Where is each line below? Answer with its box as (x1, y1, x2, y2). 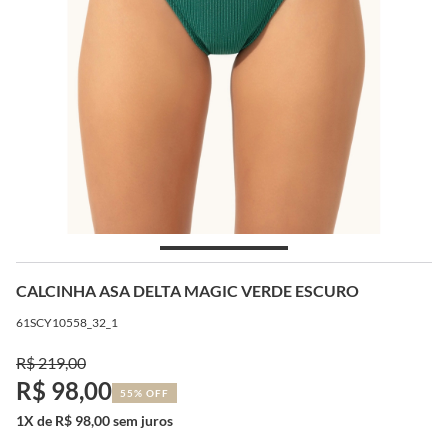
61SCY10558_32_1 (16, 314, 118, 330)
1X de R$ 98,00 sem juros (16, 411, 173, 429)
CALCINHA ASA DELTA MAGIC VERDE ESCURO (16, 280, 359, 300)
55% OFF (120, 386, 169, 399)
